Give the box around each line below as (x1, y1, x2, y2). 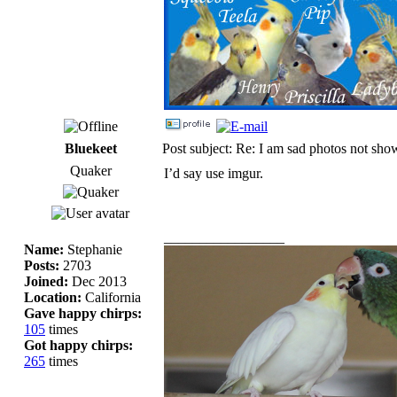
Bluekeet (64, 140, 117, 156)
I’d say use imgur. (164, 165, 263, 181)
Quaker (69, 162, 112, 178)
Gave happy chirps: (24, 305, 142, 321)
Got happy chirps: (24, 337, 133, 353)
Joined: (24, 273, 68, 289)
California (82, 289, 141, 305)
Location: (24, 289, 82, 305)
